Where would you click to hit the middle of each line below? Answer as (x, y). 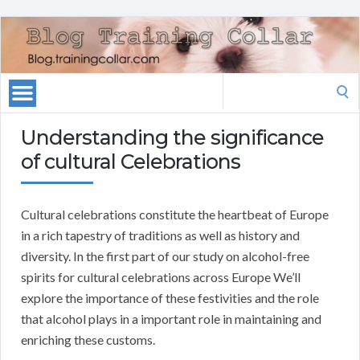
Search (240, 83)
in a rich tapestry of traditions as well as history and (160, 235)
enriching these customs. (88, 340)
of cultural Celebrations (131, 162)
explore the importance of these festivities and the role (170, 298)
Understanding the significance (172, 138)
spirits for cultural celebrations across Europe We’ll (161, 277)
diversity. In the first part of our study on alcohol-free (165, 256)
